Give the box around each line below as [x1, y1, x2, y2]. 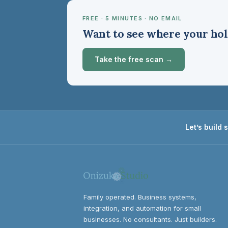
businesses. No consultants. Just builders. [83, 215, 217, 223]
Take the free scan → [95, 55, 173, 64]
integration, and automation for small [83, 204, 201, 212]
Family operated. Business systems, [83, 193, 196, 201]
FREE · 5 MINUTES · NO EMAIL [82, 15, 182, 22]
